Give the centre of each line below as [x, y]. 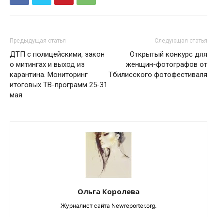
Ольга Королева [108, 191]
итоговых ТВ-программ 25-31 [59, 85]
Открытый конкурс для [169, 54]
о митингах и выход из [47, 64]
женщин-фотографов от [167, 64]
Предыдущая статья [38, 40]
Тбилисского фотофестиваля [158, 74]
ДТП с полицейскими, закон [57, 54]
